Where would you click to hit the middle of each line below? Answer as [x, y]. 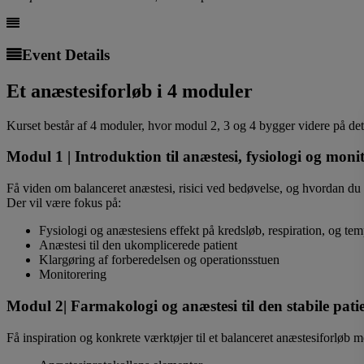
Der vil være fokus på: [64, 203]
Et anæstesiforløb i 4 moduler [130, 91]
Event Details [66, 54]
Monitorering [73, 275]
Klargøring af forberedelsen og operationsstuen [159, 260]
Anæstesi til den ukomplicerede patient [138, 245]
